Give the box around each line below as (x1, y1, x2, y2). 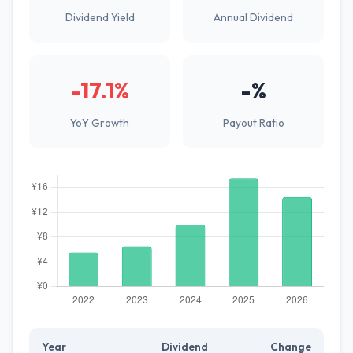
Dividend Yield (65, 10, 135, 24)
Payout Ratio (222, 116, 284, 130)
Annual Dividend (214, 10, 293, 24)
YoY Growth (70, 116, 129, 130)
